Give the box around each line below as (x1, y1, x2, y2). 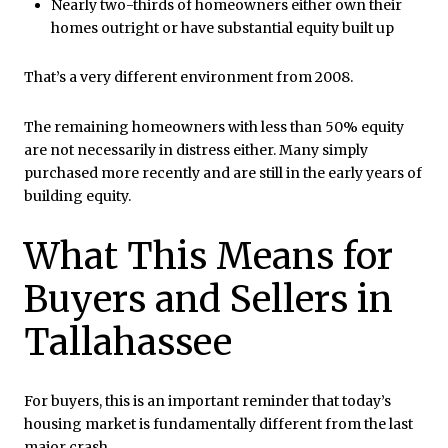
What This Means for (24, 233, 393, 279)
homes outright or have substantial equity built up (50, 18, 394, 37)
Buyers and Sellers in (24, 276, 393, 322)
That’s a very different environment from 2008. (24, 68, 353, 87)
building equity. (24, 187, 131, 206)
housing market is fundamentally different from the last (24, 415, 413, 434)
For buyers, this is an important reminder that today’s (24, 392, 391, 411)
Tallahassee (24, 319, 232, 365)
